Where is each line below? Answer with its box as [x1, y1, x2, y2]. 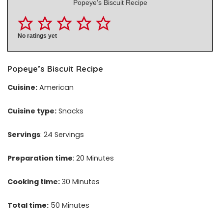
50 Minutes [49, 200, 89, 210]
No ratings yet [18, 33, 57, 39]
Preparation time [7, 153, 73, 163]
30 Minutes [60, 176, 100, 187]
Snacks [56, 106, 83, 116]
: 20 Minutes [73, 153, 114, 163]
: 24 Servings [40, 129, 84, 139]
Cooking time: [7, 176, 60, 187]
